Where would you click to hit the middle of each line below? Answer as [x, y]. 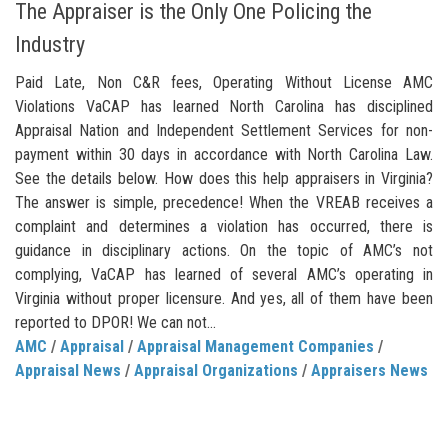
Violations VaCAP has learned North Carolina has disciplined [224, 107]
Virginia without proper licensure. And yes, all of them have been [224, 299]
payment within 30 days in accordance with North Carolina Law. [224, 155]
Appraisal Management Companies [255, 347]
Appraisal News [68, 371]
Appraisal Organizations [216, 371]
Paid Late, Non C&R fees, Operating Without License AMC [224, 83]
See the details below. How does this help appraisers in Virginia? [224, 179]
